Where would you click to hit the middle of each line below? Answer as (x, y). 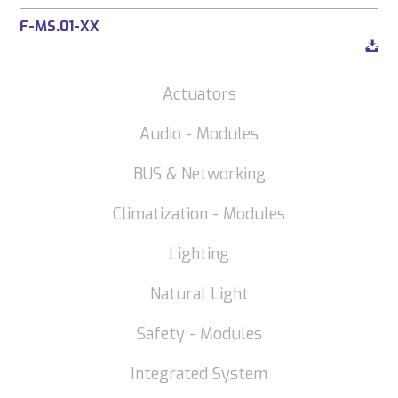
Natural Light (199, 294)
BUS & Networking (199, 174)
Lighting (199, 254)
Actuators (199, 94)
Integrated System (199, 374)
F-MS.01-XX (60, 26)
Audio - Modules (199, 134)
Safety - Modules (199, 334)
